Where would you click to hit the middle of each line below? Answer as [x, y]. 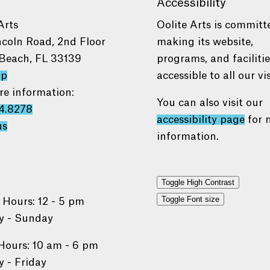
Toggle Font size [191, 199]
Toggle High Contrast [198, 183]
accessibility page [201, 120]
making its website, [205, 42]
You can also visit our [210, 103]
